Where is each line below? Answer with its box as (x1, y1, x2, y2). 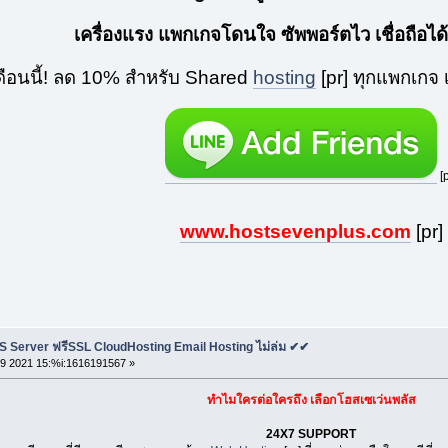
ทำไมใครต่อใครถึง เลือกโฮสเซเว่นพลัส (206, 392, 416, 407)
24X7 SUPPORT (266, 426, 357, 441)
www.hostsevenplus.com (179, 221, 411, 243)
